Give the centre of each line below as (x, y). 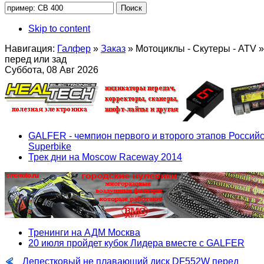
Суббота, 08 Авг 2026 (52, 70)
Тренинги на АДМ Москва (84, 232)
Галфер (74, 48)
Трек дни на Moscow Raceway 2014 (105, 157)
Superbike (50, 146)
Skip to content (59, 28)
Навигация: (30, 48)
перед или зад (36, 59)
